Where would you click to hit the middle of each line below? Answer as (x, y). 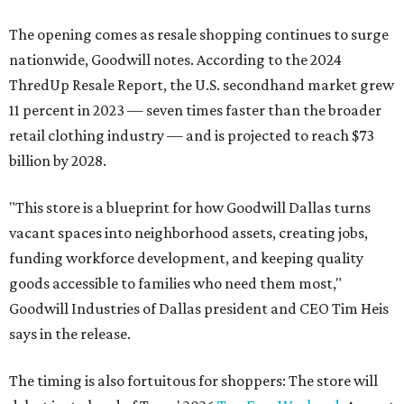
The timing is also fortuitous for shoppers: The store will (193, 381)
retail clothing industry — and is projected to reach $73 (192, 136)
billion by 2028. (58, 161)
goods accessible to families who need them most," (175, 284)
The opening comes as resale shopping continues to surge (199, 35)
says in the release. (70, 334)
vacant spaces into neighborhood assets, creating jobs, (188, 233)
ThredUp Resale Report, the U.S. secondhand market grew (202, 85)
